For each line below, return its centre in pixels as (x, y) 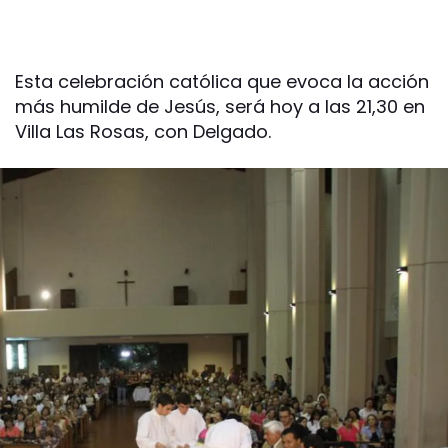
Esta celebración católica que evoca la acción (222, 81)
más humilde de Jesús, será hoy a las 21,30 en (220, 106)
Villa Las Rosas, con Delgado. (143, 131)
